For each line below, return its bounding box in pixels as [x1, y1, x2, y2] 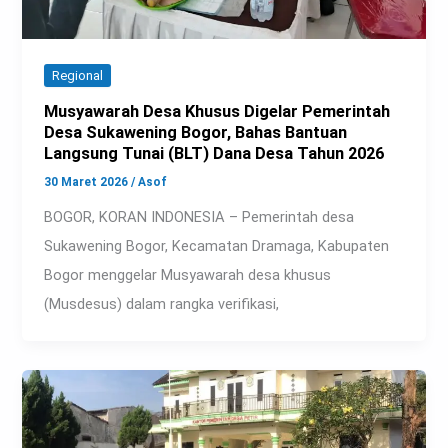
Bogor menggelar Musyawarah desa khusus [44, 265, 332, 284]
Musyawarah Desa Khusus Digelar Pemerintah [44, 102, 391, 122]
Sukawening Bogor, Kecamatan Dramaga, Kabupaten [44, 236, 390, 255]
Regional [52, 67, 104, 83]
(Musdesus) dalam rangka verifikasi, [44, 294, 280, 313]
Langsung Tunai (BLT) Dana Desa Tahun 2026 [44, 144, 385, 164]
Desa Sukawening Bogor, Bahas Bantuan [44, 123, 348, 143]
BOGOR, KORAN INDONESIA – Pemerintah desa [44, 207, 355, 226]
